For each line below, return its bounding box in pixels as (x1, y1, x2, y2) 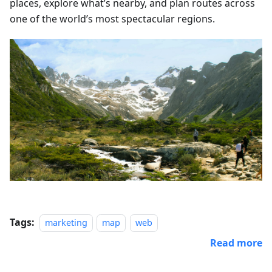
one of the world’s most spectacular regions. (10, 12, 215, 25)
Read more (210, 236, 262, 250)
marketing (45, 216, 87, 228)
